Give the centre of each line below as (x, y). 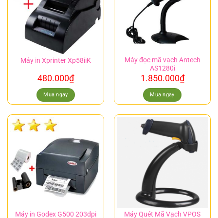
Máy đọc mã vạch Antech (162, 60)
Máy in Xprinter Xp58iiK (56, 60)
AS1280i (162, 68)
